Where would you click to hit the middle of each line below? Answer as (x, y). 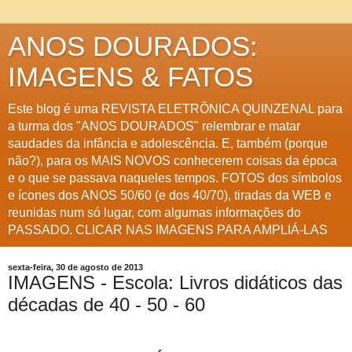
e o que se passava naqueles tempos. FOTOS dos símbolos (175, 178)
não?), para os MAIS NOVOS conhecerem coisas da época (172, 161)
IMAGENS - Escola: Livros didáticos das (175, 282)
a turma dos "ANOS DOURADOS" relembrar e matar (154, 126)
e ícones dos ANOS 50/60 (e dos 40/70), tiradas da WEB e (170, 195)
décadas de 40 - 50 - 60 (106, 304)
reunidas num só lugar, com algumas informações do (154, 213)
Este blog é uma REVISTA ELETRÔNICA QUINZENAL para (175, 109)
